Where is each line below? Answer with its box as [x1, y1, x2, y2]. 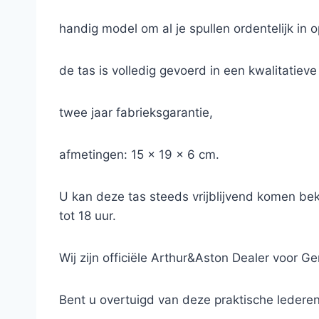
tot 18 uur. [59, 209, 116, 223]
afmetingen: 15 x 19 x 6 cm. [59, 147, 219, 162]
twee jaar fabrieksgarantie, [59, 105, 213, 120]
